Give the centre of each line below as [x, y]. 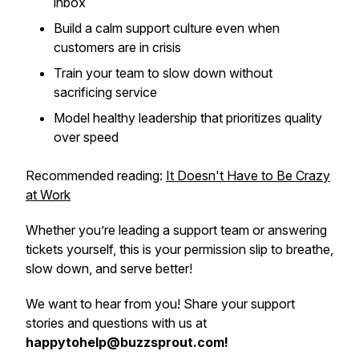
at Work [48, 195]
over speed [86, 137]
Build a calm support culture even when [167, 28]
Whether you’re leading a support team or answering [176, 230]
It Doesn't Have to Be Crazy [248, 175]
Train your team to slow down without [163, 73]
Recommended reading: [96, 175]
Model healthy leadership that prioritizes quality [188, 118]
